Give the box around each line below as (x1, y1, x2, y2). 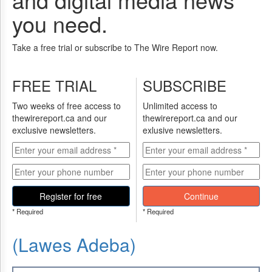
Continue (183, 190, 219, 202)
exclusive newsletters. (12, 124, 96, 136)
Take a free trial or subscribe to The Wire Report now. (12, 41, 218, 53)
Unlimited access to (142, 100, 217, 112)
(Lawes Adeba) (12, 231, 136, 257)
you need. (12, 8, 107, 39)
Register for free (39, 190, 103, 202)
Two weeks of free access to (12, 100, 121, 112)
